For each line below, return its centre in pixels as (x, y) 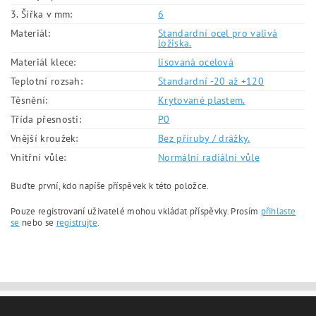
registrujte (77, 223)
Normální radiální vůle (209, 157)
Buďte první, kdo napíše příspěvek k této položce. (110, 186)
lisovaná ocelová (196, 62)
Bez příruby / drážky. (204, 138)
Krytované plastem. (202, 100)
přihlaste (278, 211)
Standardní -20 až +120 (211, 81)
